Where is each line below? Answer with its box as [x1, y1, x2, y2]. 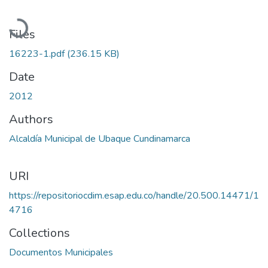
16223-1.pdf [9, 47, 67, 60]
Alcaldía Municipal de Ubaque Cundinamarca [9, 132, 190, 145]
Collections [9, 224, 70, 241]
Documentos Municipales [9, 245, 113, 259]
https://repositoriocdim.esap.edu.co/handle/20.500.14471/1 [9, 188, 259, 202]
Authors [9, 111, 53, 127]
